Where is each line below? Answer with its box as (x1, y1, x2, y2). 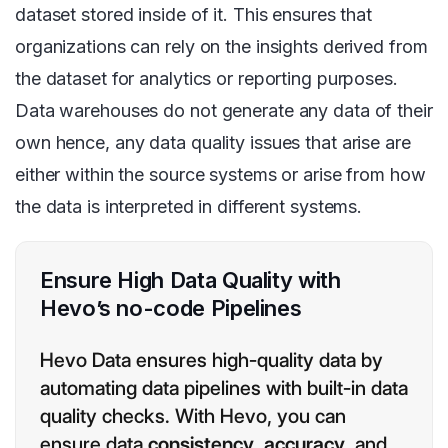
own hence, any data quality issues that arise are (15, 132, 411, 154)
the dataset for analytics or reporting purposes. (15, 68, 398, 90)
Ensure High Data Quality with (40, 267, 341, 294)
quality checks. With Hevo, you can (40, 404, 346, 429)
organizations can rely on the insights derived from (15, 36, 428, 58)
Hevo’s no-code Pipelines (40, 295, 302, 322)
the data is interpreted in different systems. (15, 196, 363, 218)
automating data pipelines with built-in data (40, 376, 408, 401)
